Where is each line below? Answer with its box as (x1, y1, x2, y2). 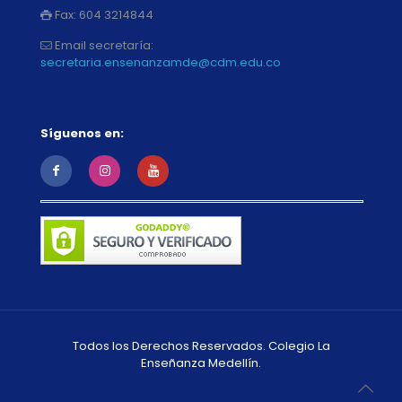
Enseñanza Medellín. (141, 354, 261, 371)
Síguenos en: (40, 125, 124, 142)
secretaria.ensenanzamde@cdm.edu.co (40, 54, 281, 71)
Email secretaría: (52, 37, 153, 54)
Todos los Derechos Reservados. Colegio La (72, 337, 330, 354)
